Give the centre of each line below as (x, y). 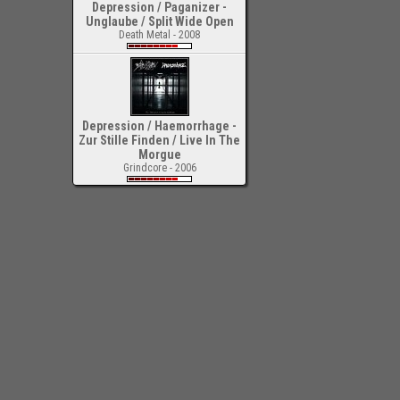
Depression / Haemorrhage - (159, 126)
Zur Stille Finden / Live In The (159, 140)
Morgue (159, 154)
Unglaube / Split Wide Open (159, 21)
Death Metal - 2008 (159, 35)
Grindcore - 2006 (159, 168)
